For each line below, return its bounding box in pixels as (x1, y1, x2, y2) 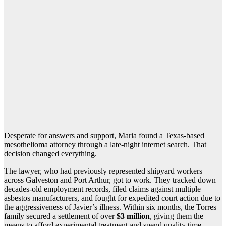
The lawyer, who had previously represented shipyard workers (4, 166, 202, 175)
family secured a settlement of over (4, 211, 117, 220)
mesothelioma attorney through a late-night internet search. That (4, 140, 206, 149)
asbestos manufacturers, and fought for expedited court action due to (4, 193, 220, 202)
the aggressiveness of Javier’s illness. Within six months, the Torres (4, 202, 216, 211)
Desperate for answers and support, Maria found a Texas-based (4, 131, 204, 140)
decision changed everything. (4, 149, 97, 158)
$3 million (117, 211, 150, 220)
